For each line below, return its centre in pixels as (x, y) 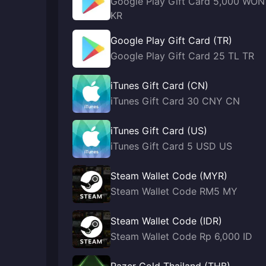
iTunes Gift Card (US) (159, 131)
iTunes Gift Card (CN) (159, 85)
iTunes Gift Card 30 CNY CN (175, 101)
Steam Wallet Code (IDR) (166, 221)
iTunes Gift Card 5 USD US (171, 146)
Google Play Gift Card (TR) (171, 40)
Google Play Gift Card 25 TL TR (182, 56)
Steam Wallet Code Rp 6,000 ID (181, 236)
